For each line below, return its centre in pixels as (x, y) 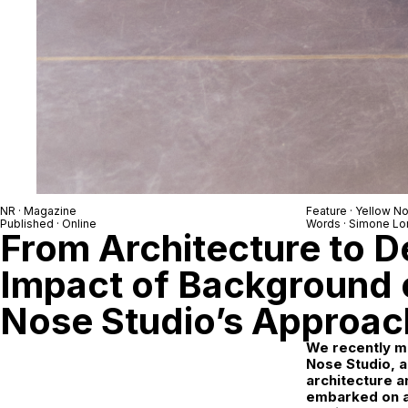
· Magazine (46, 211)
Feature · (331, 211)
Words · (327, 224)
